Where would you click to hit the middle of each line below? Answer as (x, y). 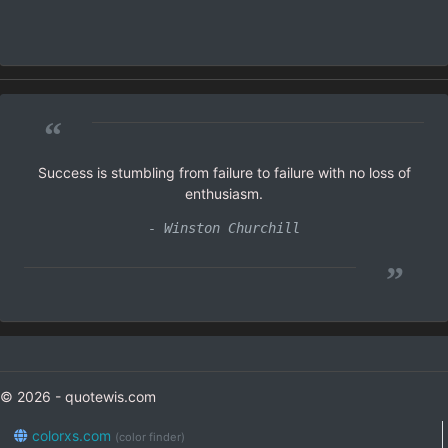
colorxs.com (71, 435)
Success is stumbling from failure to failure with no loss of (224, 173)
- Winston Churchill (224, 228)
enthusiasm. (224, 194)
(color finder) (149, 436)
